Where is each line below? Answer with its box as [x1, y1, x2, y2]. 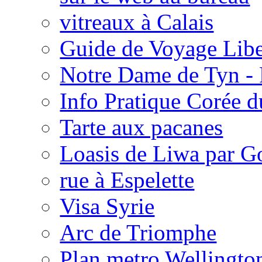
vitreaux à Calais [60, 9, 214, 35]
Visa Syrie [60, 193, 155, 219]
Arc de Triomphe [60, 219, 217, 245]
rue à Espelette [60, 167, 195, 192]
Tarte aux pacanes [60, 114, 223, 140]
